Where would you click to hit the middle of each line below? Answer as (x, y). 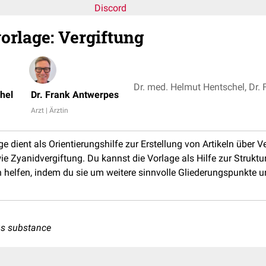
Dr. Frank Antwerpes (75, 95)
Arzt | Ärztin (50, 110)
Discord (110, 8)
